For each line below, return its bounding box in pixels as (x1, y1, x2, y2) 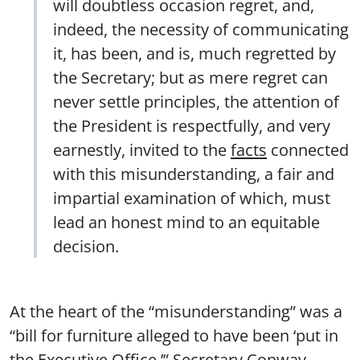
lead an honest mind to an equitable (53, 211, 320, 234)
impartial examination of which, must (53, 186, 330, 210)
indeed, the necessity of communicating (53, 18, 349, 41)
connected (267, 138, 349, 162)
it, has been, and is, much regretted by (53, 42, 336, 65)
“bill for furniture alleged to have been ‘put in (10, 324, 338, 347)
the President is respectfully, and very (53, 114, 330, 137)
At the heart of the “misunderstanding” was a (10, 300, 342, 323)
